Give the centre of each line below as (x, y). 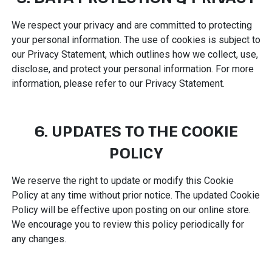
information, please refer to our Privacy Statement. (118, 83)
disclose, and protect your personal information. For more (132, 69)
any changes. (39, 239)
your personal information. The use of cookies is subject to (136, 39)
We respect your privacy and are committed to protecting (131, 25)
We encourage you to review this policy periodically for (127, 224)
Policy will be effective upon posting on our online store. (131, 209)
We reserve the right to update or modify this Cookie (122, 180)
